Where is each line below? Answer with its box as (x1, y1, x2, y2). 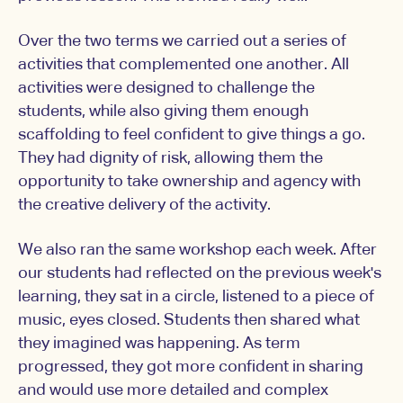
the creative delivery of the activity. (18, 197, 271, 214)
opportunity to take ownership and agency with (18, 174, 361, 191)
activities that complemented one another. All (18, 57, 349, 74)
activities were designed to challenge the (18, 80, 315, 97)
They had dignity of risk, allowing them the (18, 150, 323, 167)
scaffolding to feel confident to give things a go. (18, 127, 365, 144)
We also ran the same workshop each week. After (18, 242, 377, 259)
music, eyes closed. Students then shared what (18, 312, 360, 329)
